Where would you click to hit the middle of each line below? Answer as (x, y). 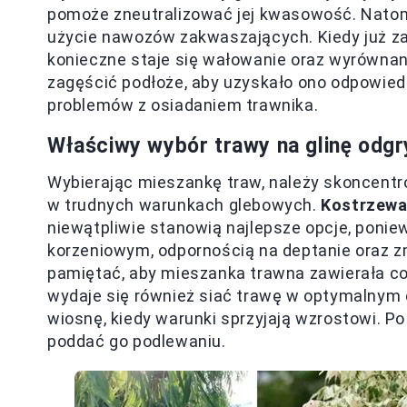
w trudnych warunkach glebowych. (184, 205)
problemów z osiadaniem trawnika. (183, 105)
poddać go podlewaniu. (137, 341)
